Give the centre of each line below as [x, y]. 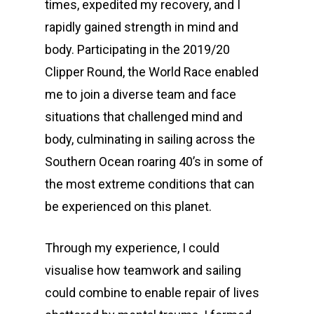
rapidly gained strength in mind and [142, 27]
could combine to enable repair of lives [152, 293]
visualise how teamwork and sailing [143, 270]
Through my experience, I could [132, 248]
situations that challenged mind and [144, 117]
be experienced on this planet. [128, 206]
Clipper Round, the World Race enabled [152, 72]
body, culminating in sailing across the [150, 139]
